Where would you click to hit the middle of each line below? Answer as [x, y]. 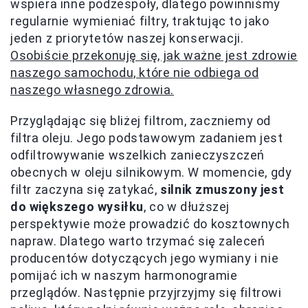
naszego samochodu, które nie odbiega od [135, 73]
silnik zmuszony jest [222, 189]
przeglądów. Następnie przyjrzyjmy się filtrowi [146, 293]
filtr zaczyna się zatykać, [86, 189]
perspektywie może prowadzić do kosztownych [150, 224]
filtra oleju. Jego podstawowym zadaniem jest [147, 138]
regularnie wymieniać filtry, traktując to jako [140, 21]
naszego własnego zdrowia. [92, 90]
